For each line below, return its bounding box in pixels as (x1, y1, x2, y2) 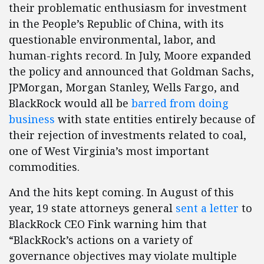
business (9, 112, 55, 127)
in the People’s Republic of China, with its (9, 16, 224, 31)
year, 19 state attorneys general (9, 201, 176, 216)
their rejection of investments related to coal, (9, 128, 246, 143)
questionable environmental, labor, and (9, 32, 216, 47)
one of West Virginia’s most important (9, 144, 209, 159)
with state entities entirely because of (55, 112, 255, 127)
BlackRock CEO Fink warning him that (9, 217, 207, 232)
